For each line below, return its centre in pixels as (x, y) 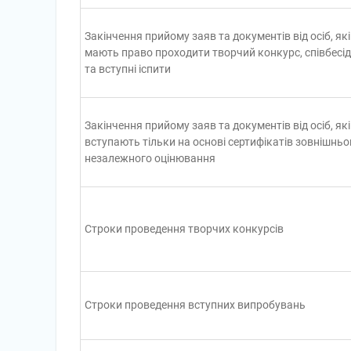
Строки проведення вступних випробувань (195, 305)
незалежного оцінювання (150, 158)
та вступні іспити (128, 69)
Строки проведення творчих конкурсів (184, 229)
